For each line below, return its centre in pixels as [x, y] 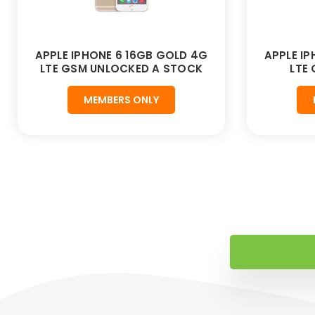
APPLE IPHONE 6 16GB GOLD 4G [121, 56]
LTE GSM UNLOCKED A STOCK [121, 69]
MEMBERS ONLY [121, 100]
